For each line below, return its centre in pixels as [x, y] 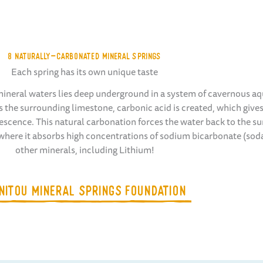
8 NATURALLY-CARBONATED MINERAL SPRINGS [85, 57]
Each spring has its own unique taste [85, 71]
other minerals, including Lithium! [85, 149]
